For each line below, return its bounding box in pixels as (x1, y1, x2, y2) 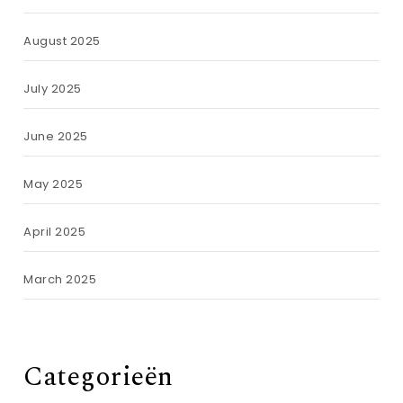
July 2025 (23, 80, 82, 97)
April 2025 (23, 223, 86, 240)
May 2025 (23, 175, 84, 193)
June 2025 (23, 128, 88, 145)
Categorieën (23, 356, 174, 398)
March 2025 (23, 271, 97, 288)
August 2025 (23, 32, 101, 49)
